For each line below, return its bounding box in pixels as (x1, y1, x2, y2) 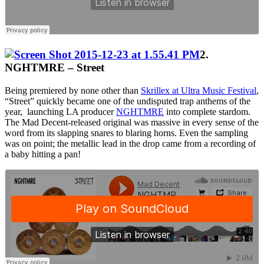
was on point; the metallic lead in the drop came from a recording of (5, 138, 256, 148)
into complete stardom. (164, 106, 250, 117)
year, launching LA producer (5, 106, 116, 117)
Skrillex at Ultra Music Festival (141, 85, 256, 95)
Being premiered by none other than (5, 85, 141, 95)
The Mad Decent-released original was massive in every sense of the (5, 117, 259, 127)
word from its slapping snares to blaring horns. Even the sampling (5, 127, 248, 138)
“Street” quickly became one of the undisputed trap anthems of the (5, 95, 250, 106)
